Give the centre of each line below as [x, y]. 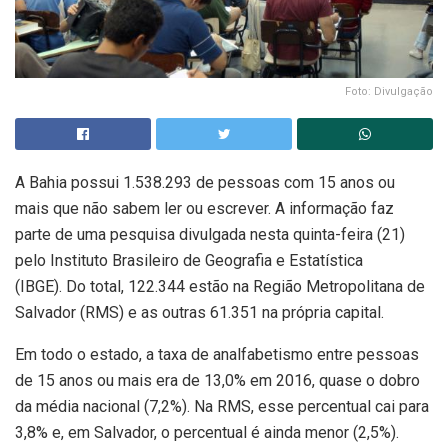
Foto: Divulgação [389, 92]
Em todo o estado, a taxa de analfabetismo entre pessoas [217, 355]
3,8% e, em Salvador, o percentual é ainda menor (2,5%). [207, 433]
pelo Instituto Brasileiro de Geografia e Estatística [189, 261]
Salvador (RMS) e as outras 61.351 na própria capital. [199, 313]
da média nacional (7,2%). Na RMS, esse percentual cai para [222, 407]
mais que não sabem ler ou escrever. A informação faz [204, 209]
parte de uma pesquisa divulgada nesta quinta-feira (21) [210, 235]
